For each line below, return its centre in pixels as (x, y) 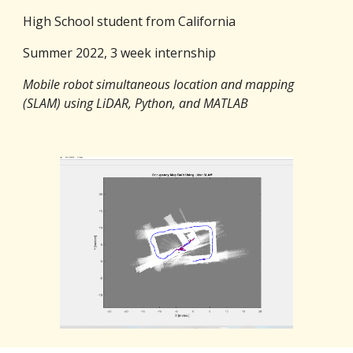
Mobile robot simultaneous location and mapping (159, 85)
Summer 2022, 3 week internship (120, 53)
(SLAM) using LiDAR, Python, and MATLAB (137, 104)
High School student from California (131, 22)
